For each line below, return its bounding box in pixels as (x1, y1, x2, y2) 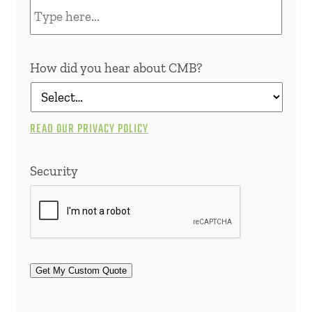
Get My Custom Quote (36, 265, 127, 276)
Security (30, 162, 78, 179)
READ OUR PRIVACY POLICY (30, 119, 148, 139)
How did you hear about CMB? (30, 59, 202, 76)
